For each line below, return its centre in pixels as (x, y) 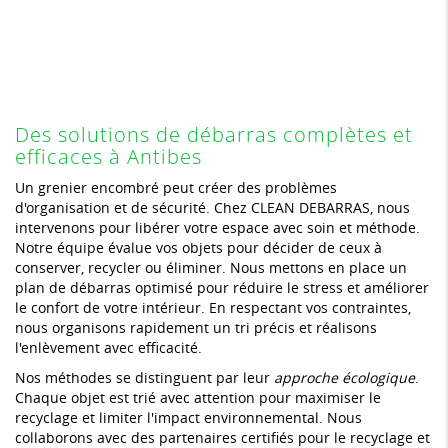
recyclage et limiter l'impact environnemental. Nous (188, 417)
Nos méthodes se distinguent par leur (144, 377)
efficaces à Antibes (108, 156)
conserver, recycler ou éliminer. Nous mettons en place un (211, 267)
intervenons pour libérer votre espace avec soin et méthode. (217, 227)
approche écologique (344, 377)
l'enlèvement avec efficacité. (108, 347)
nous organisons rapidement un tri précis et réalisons (196, 327)
